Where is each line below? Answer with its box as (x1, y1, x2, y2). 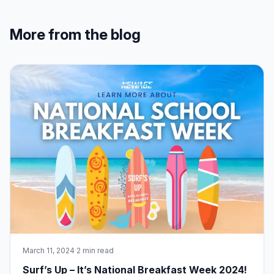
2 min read (76, 245, 114, 255)
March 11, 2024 (23, 245, 75, 255)
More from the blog (10, 25, 141, 43)
